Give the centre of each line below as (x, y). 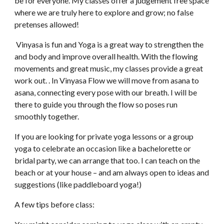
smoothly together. (47, 116)
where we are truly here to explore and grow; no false (104, 12)
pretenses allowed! (48, 24)
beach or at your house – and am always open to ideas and (112, 172)
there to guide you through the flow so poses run (96, 104)
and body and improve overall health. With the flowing (106, 56)
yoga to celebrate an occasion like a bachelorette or (103, 148)
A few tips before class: (55, 204)
